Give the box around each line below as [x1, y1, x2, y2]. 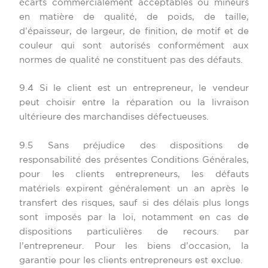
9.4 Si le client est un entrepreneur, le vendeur [19, 84, 249, 93]
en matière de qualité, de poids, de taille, [19, 13, 249, 22]
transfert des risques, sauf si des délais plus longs [19, 199, 249, 207]
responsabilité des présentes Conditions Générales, [19, 156, 249, 164]
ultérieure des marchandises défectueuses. [19, 113, 209, 121]
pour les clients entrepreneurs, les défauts [19, 170, 249, 178]
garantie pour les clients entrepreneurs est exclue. [19, 256, 243, 264]
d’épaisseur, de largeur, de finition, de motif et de [19, 28, 249, 36]
